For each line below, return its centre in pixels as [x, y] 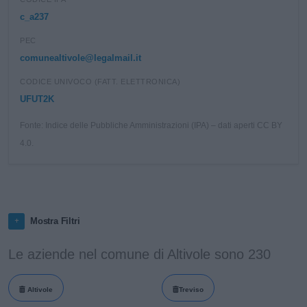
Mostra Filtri [55, 221]
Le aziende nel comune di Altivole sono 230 [139, 254]
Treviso [191, 289]
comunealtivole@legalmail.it [81, 58]
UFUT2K [37, 99]
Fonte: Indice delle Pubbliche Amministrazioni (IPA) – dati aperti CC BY [151, 125]
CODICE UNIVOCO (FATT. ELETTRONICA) [100, 82]
